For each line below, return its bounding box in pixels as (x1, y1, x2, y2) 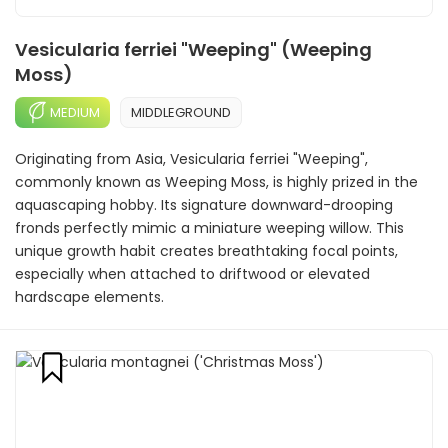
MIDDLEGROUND (131, 102, 231, 122)
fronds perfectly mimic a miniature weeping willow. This (15, 218, 404, 238)
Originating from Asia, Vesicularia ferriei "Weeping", (15, 149, 368, 169)
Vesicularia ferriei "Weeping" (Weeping (15, 37, 372, 62)
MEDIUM (50, 102, 100, 122)
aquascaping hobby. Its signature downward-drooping (15, 195, 393, 215)
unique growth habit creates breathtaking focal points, (15, 241, 398, 261)
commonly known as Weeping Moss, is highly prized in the (15, 172, 418, 192)
